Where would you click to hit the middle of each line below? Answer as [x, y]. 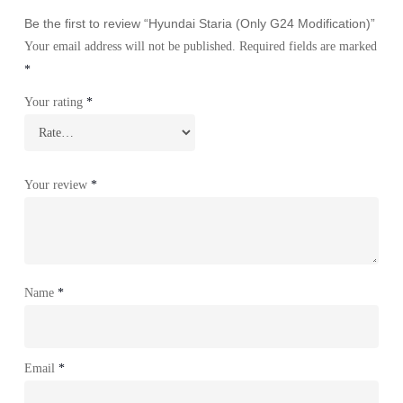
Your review [57, 184]
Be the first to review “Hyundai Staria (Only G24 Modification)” [199, 23]
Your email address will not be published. [130, 46]
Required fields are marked [308, 46]
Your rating [55, 102]
